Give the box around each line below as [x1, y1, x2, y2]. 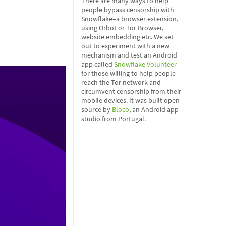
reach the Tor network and [81, 78, 161, 87]
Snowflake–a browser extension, [81, 14, 178, 23]
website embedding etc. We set [81, 32, 174, 41]
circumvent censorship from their [81, 87, 181, 96]
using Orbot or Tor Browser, [81, 23, 163, 32]
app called [81, 60, 114, 69]
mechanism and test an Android [81, 50, 177, 60]
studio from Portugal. [81, 114, 146, 123]
